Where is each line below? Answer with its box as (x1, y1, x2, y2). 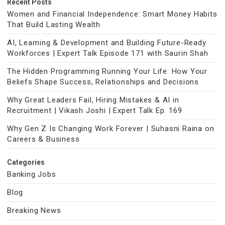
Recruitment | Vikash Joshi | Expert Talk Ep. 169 (7, 106, 182, 115)
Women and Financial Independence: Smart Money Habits (7, 10, 217, 19)
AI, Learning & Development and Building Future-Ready (7, 38, 206, 47)
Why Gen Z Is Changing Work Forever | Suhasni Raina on (7, 124, 214, 133)
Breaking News (7, 206, 61, 215)
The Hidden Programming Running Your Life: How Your (7, 67, 207, 76)
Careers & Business (7, 135, 80, 144)
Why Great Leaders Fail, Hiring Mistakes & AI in (7, 95, 179, 104)
